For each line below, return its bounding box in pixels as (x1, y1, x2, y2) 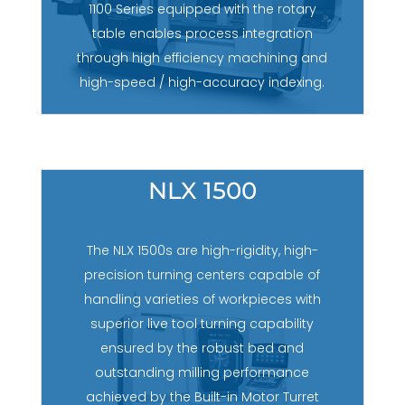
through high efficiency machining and (77, 48, 328, 67)
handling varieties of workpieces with (83, 290, 321, 309)
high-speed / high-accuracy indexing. (80, 72, 325, 91)
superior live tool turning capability (90, 315, 315, 334)
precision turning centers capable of (84, 266, 321, 285)
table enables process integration (91, 24, 313, 42)
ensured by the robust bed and (100, 339, 305, 358)
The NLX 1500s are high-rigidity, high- (86, 241, 318, 260)
